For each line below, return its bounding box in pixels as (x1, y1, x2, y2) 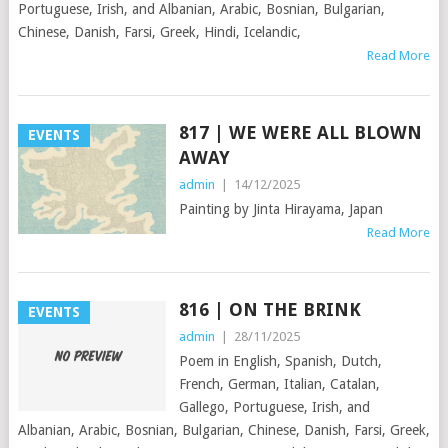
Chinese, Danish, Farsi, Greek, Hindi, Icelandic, (17, 24, 301, 41)
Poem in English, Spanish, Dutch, (178, 353, 382, 370)
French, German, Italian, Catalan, (178, 376, 380, 393)
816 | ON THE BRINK (178, 299, 361, 321)
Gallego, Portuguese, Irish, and (178, 399, 370, 416)
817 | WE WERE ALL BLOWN (178, 122, 422, 144)
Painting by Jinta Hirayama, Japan (178, 201, 383, 218)
